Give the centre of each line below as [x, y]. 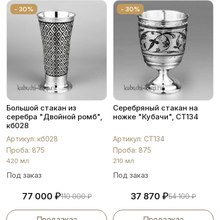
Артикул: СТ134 [139, 139]
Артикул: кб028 [32, 139]
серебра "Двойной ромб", [54, 117]
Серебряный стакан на [155, 108]
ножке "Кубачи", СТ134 [156, 117]
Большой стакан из [41, 108]
